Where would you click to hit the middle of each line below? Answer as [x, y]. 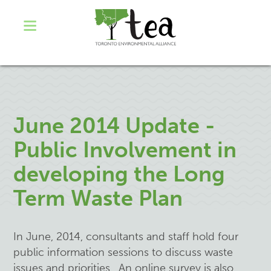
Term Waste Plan [98, 198]
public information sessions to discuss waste [123, 252]
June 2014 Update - [114, 126]
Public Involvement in [125, 150]
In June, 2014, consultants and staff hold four [126, 237]
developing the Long [119, 174]
